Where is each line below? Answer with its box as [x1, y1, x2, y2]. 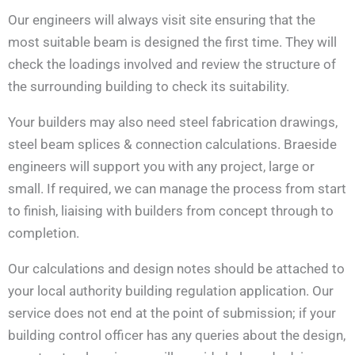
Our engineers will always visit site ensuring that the [8, 11, 315, 28]
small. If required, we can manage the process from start [8, 180, 346, 197]
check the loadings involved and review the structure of [8, 55, 336, 72]
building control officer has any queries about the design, [8, 326, 345, 343]
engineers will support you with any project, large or [8, 158, 315, 174]
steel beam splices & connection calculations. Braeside [8, 136, 337, 152]
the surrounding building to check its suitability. [8, 78, 289, 94]
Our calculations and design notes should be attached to [8, 260, 345, 277]
